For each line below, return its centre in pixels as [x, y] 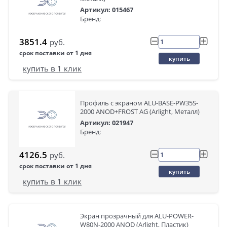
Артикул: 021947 [107, 123]
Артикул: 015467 [107, 10]
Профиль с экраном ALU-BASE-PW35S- [139, 103]
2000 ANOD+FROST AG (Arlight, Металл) [140, 112]
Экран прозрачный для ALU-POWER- [137, 216]
